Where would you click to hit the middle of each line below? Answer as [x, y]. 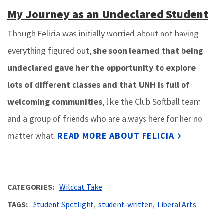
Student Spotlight [64, 205]
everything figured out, [50, 51]
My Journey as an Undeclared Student [108, 14]
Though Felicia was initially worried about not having [103, 34]
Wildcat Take [81, 187]
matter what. [32, 136]
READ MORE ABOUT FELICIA [116, 136]
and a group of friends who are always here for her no [105, 119]
